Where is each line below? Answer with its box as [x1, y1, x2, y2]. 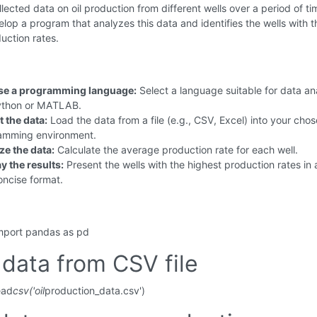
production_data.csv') [45, 284, 145, 296]
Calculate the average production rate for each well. [54, 144, 298, 156]
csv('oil [13, 284, 45, 296]
